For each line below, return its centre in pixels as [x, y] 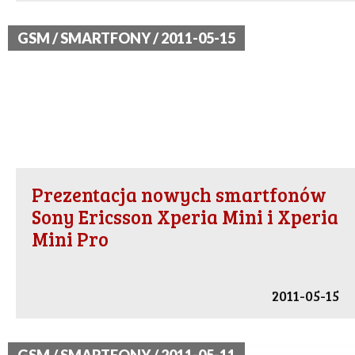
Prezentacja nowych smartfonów [179, 195]
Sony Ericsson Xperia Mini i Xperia [185, 217]
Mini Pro [70, 239]
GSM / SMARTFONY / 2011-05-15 [126, 38]
